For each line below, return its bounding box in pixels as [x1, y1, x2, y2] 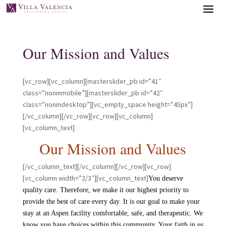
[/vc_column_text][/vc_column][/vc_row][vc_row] [22, 162, 171, 171]
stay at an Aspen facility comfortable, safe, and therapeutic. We [22, 209, 203, 217]
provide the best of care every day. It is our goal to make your [22, 198, 200, 205]
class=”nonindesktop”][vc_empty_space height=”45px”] [22, 100, 193, 109]
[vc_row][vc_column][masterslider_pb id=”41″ [22, 77, 161, 86]
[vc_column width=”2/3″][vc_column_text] [22, 174, 148, 183]
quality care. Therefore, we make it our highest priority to [22, 186, 189, 194]
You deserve [148, 175, 183, 182]
